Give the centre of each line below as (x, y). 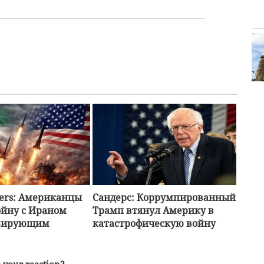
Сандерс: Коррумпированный (164, 197)
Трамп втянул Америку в (153, 210)
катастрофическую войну (154, 223)
